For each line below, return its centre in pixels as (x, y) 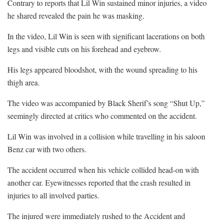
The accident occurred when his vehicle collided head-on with (103, 169)
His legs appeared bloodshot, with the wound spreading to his (102, 69)
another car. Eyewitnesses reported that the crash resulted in (99, 182)
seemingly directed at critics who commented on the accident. (102, 115)
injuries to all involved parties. (53, 195)
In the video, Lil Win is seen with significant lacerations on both (106, 36)
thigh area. (24, 82)
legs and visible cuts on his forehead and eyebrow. (84, 49)
